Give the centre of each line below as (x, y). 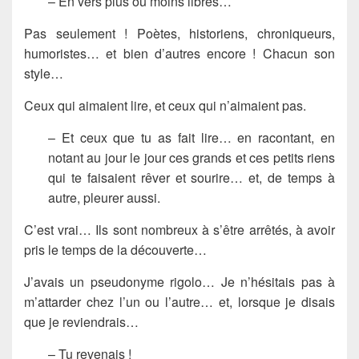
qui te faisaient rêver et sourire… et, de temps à (192, 178)
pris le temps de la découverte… (115, 250)
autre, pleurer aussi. (104, 198)
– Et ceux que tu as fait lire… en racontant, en (192, 138)
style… (44, 74)
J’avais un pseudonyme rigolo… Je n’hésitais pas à (179, 282)
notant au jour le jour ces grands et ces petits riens (192, 158)
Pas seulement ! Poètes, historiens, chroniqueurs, (179, 34)
